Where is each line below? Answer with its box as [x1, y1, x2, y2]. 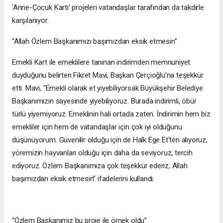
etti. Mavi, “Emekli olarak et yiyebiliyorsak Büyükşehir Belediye [12, 84, 203, 93]
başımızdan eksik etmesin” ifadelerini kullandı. [12, 174, 154, 184]
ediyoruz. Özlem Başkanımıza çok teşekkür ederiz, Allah [12, 161, 188, 171]
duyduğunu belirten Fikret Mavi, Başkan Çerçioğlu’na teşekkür [12, 71, 204, 80]
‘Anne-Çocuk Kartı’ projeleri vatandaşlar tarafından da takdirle [12, 3, 204, 12]
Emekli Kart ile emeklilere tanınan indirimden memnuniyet [12, 58, 191, 67]
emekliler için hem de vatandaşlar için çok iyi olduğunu [12, 122, 182, 132]
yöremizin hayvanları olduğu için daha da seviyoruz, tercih [12, 148, 193, 158]
